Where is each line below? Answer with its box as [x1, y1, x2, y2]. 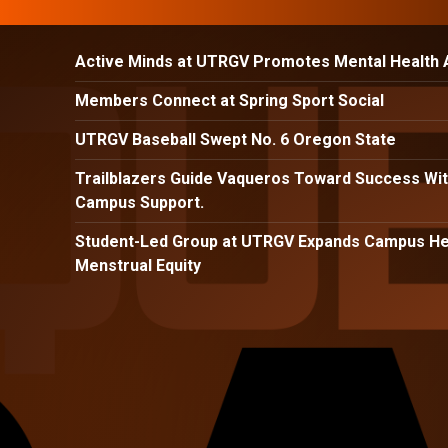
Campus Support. [75, 193, 204, 213]
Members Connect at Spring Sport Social [75, 91, 388, 111]
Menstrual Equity [75, 256, 201, 276]
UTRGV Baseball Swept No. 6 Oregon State [75, 130, 400, 150]
